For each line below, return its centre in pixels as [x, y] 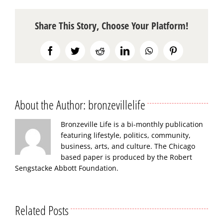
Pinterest [193, 50]
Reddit [116, 50]
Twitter [92, 50]
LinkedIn [145, 50]
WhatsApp [171, 50]
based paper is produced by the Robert [126, 157]
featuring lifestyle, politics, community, [126, 135]
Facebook [71, 50]
